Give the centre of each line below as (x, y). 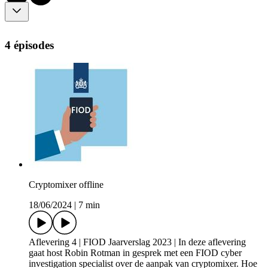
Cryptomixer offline (66, 185)
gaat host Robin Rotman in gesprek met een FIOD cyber (135, 253)
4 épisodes (29, 45)
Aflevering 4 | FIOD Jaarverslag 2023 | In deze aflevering (137, 242)
